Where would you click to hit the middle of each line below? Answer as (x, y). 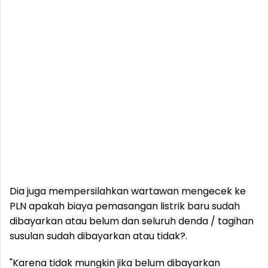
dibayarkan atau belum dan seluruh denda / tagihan (132, 221)
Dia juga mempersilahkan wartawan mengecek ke (128, 191)
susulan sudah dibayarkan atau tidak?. (98, 236)
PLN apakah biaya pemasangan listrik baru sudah (125, 206)
